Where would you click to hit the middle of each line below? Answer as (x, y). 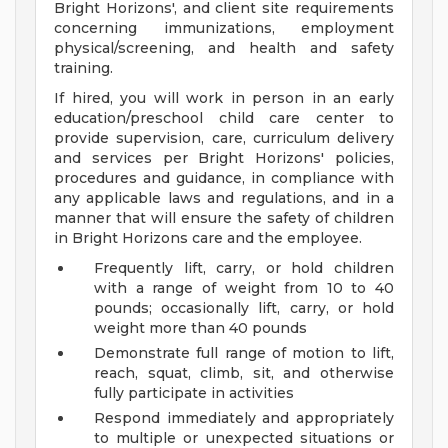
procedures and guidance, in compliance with (224, 178)
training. (83, 68)
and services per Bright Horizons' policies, (224, 158)
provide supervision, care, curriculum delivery (224, 138)
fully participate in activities (194, 393)
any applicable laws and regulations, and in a (224, 198)
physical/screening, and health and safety (224, 48)
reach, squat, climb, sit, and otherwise (244, 373)
